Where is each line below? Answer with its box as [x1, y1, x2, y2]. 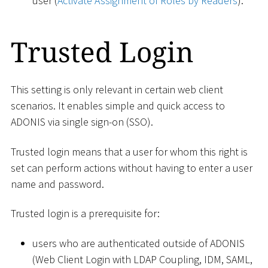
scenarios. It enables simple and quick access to [11, 99, 225, 113]
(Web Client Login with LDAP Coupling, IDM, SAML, [32, 252, 252, 266]
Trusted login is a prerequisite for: [11, 206, 160, 221]
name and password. [11, 176, 104, 191]
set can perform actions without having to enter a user [11, 160, 252, 175]
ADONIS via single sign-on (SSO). [11, 115, 153, 129]
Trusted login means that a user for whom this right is [11, 144, 248, 159]
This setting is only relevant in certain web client [11, 83, 223, 97]
